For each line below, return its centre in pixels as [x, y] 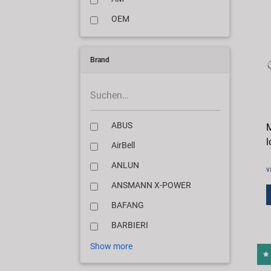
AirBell [123, 146]
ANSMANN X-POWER [151, 186]
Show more [111, 247]
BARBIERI [130, 226]
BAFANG [128, 206]
